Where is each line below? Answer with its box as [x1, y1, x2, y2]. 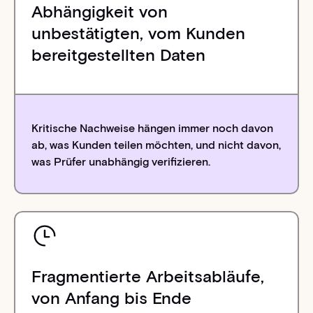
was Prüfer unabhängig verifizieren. [31, 155, 211, 169]
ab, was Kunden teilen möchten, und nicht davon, [31, 138, 282, 152]
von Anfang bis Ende [31, 288, 192, 309]
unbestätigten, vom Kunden [31, 23, 246, 44]
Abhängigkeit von [31, 1, 168, 22]
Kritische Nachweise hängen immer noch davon [31, 122, 274, 136]
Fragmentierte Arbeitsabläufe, [31, 266, 265, 287]
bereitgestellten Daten [31, 45, 206, 66]
